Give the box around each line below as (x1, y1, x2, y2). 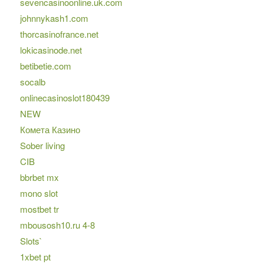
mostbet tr (19, 203, 59, 216)
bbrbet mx (19, 171, 59, 184)
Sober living (19, 139, 65, 152)
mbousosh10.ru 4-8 (19, 219, 95, 232)
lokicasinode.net (19, 44, 82, 57)
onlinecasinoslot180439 (19, 91, 110, 104)
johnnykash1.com (19, 12, 88, 25)
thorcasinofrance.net (19, 28, 98, 41)
